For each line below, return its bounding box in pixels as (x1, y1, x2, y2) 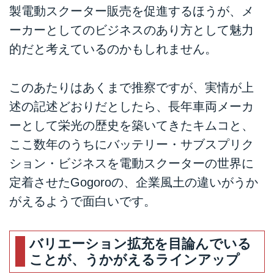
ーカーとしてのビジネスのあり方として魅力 (9, 23, 254, 37)
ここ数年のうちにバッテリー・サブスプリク (9, 137, 254, 151)
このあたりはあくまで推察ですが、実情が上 (9, 80, 254, 94)
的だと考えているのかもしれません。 (9, 42, 217, 56)
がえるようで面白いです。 (9, 194, 156, 208)
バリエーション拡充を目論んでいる (29, 236, 252, 252)
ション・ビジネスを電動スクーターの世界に (9, 156, 254, 170)
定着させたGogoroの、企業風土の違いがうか (9, 175, 258, 189)
